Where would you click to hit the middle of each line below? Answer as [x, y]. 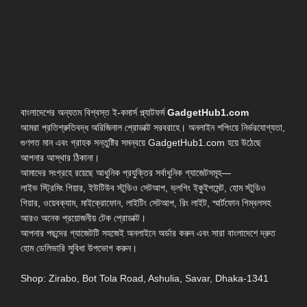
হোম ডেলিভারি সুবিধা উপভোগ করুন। [79, 248]
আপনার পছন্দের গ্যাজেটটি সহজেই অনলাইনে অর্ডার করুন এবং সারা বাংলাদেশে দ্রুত [148, 233]
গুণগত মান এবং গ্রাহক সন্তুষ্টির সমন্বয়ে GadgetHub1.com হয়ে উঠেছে [141, 142]
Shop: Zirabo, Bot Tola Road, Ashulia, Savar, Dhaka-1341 [145, 278]
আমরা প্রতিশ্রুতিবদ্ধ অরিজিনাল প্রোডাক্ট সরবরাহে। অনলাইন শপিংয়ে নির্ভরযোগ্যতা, [153, 127]
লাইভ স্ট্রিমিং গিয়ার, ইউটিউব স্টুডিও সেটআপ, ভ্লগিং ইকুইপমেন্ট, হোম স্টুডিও [143, 187]
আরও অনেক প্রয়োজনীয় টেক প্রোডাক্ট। [83, 218]
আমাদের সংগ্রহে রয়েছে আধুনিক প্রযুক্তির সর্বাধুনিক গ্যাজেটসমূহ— [126, 172]
